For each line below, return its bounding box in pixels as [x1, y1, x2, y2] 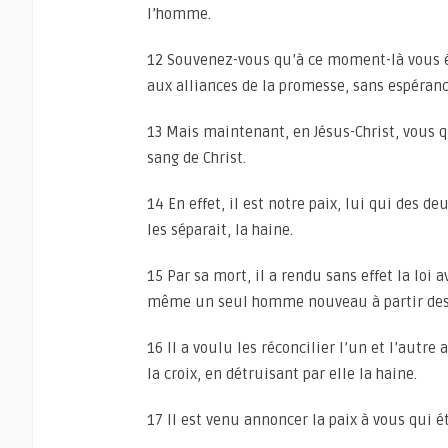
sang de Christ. [147, 149, 246, 167]
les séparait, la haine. [147, 221, 293, 239]
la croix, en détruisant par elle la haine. [147, 365, 417, 383]
